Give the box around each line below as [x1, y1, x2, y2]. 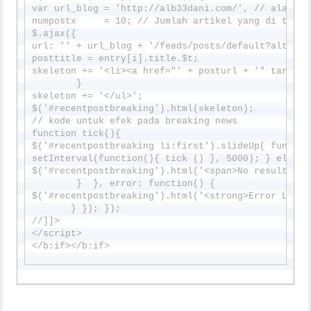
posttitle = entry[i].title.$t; [32, 53, 199, 64]
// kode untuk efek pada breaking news [32, 115, 238, 126]
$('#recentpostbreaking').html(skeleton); [32, 103, 255, 114]
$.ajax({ [32, 28, 77, 39]
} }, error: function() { [32, 178, 216, 189]
